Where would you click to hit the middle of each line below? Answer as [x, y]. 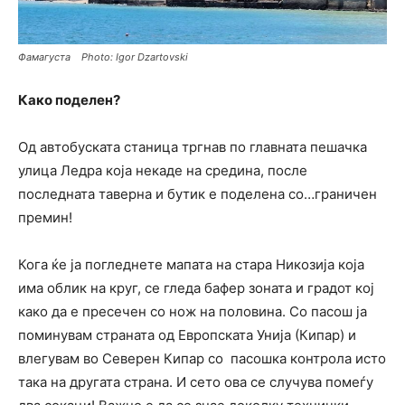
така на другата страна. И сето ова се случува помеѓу [196, 381]
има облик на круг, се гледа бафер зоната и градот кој [196, 287]
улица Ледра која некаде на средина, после [163, 170]
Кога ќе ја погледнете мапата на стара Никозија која [191, 264]
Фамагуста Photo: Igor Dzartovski [103, 57]
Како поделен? [69, 99]
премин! [45, 217]
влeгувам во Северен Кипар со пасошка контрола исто [202, 358]
